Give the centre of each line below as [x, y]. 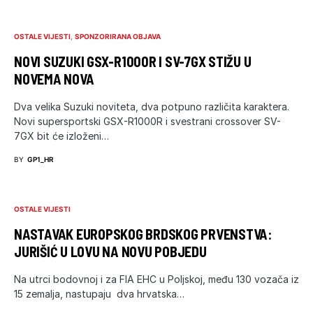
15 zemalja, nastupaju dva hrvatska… [99, 293]
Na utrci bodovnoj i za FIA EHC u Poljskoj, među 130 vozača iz [156, 279]
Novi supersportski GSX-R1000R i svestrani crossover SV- [147, 121]
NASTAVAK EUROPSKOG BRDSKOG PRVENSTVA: [143, 234]
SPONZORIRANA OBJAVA [118, 36]
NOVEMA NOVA [54, 79]
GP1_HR [41, 159]
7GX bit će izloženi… [61, 136]
